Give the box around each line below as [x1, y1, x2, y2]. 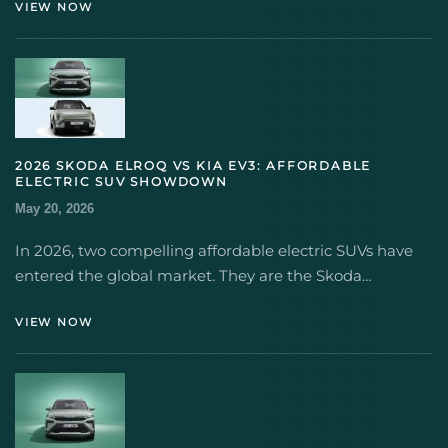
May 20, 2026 [15, 201, 94, 216]
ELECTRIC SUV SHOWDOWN [15, 174, 228, 189]
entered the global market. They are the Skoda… [15, 266, 372, 285]
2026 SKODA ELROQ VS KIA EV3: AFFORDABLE [15, 158, 372, 173]
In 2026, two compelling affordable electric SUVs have [15, 241, 413, 260]
